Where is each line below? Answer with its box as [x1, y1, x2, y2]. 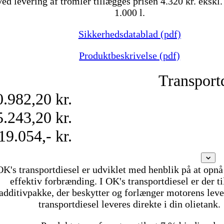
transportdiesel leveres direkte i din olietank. [38, 198, 221, 210]
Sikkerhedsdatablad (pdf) [78, 28, 181, 40]
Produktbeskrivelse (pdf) [79, 50, 180, 61]
